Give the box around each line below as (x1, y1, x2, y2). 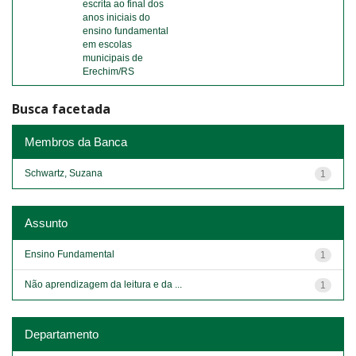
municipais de (83, 52, 143, 64)
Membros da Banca (25, 134, 127, 149)
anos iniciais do (83, 12, 150, 23)
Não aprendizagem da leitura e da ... (25, 278, 182, 290)
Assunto (25, 215, 68, 230)
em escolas (83, 39, 132, 50)
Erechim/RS (83, 66, 134, 77)
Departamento (25, 327, 99, 341)
